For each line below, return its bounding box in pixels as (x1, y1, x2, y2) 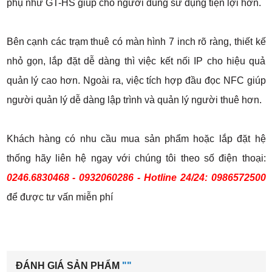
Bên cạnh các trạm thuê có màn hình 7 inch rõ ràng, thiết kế (6, 36, 266, 47)
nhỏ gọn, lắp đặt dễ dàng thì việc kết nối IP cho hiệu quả (6, 55, 266, 66)
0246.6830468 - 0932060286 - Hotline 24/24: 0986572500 (6, 172, 266, 183)
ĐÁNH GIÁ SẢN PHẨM (15, 260, 122, 271)
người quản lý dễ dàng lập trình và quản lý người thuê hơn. (6, 94, 262, 105)
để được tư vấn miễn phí (6, 191, 113, 202)
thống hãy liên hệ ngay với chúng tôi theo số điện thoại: (6, 152, 266, 163)
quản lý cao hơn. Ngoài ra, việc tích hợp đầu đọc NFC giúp (6, 75, 266, 86)
